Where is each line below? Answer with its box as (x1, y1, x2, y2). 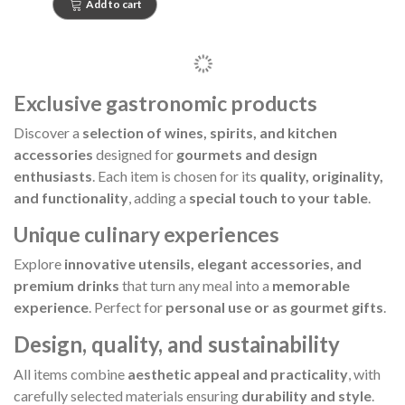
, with (348, 365, 381, 382)
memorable (272, 277, 350, 294)
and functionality (14, 189, 128, 206)
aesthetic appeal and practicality (127, 365, 348, 382)
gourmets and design (176, 146, 317, 163)
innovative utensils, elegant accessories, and (64, 255, 362, 272)
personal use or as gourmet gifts (165, 298, 383, 316)
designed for (93, 146, 176, 163)
